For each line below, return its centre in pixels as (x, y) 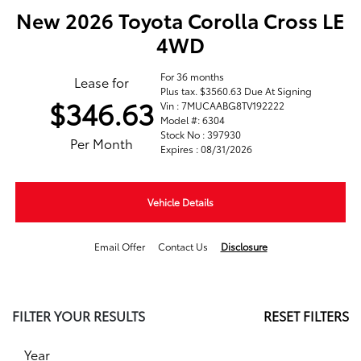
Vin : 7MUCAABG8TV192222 (222, 106)
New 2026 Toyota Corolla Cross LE (180, 20)
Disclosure (244, 247)
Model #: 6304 (193, 120)
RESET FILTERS (306, 316)
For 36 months (192, 77)
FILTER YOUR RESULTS (79, 316)
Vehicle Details (180, 202)
